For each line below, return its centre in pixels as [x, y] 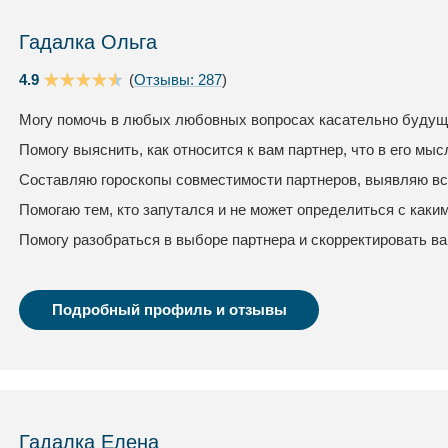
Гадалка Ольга [88, 42]
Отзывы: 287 [178, 79]
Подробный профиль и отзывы [169, 309]
